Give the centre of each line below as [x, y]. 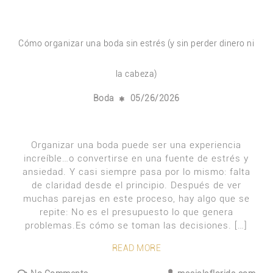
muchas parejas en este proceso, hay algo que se [136, 199]
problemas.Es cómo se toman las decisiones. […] [136, 225]
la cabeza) [136, 74]
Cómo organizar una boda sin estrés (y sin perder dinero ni [136, 43]
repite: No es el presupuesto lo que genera [136, 212]
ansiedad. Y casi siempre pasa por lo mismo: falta [136, 172]
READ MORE [136, 248]
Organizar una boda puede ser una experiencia [136, 145]
